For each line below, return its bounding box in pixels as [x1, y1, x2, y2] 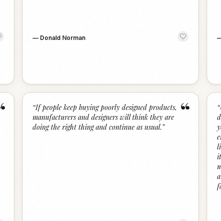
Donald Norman [40, 34, 86, 41]
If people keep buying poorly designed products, [36, 103, 178, 112]
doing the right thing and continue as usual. [33, 122, 162, 132]
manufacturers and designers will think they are [33, 112, 175, 122]
